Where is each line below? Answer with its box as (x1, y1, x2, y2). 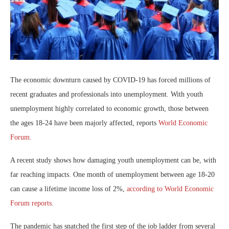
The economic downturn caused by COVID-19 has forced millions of (10, 76, 211, 84)
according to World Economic (127, 185, 214, 193)
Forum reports (10, 199, 52, 208)
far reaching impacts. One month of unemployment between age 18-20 (10, 171, 215, 179)
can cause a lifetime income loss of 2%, (10, 185, 127, 193)
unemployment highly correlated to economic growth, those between (10, 105, 209, 113)
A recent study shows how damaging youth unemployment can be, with (10, 156, 216, 165)
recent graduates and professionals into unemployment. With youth (10, 90, 203, 99)
